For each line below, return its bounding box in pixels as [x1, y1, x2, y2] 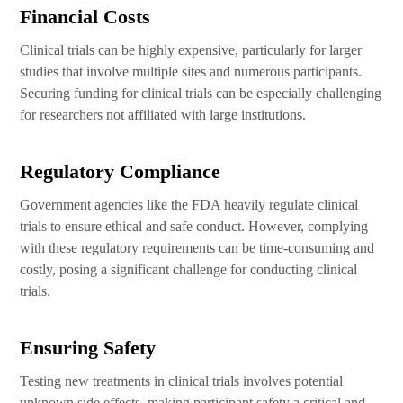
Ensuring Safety [20, 336, 157, 359]
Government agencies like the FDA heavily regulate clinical [20, 197, 359, 212]
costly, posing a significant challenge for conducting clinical [20, 262, 358, 277]
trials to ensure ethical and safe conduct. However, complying [20, 219, 369, 234]
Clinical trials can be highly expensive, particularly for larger [20, 42, 363, 58]
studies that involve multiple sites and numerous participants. [20, 64, 363, 79]
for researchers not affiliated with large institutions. [20, 107, 307, 122]
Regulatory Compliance [20, 160, 221, 183]
